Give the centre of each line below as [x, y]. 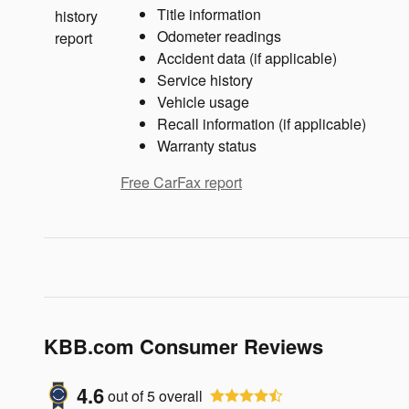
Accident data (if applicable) [247, 58]
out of [127, 395]
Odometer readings [219, 37]
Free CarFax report [181, 183]
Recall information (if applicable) [262, 124]
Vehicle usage [203, 102]
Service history [205, 80]
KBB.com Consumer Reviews [184, 346]
